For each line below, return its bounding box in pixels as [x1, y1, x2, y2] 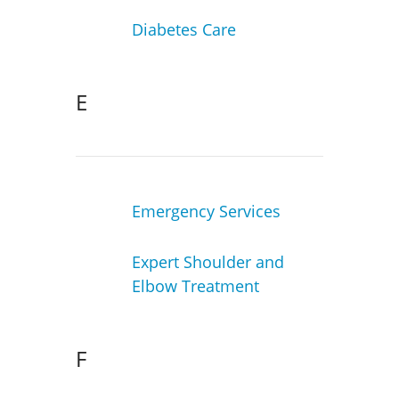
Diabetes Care [131, 18, 236, 40]
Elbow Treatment [131, 274, 259, 297]
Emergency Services [131, 200, 281, 223]
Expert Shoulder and [131, 250, 284, 273]
